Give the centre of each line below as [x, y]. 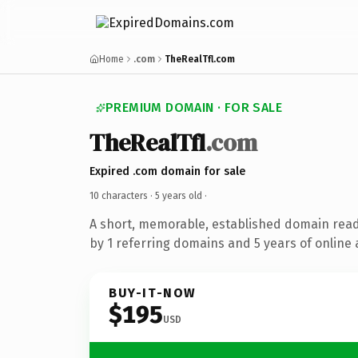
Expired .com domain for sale [167, 171]
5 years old [179, 195]
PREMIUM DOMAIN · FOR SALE [194, 107]
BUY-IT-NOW [153, 292]
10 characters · [122, 195]
